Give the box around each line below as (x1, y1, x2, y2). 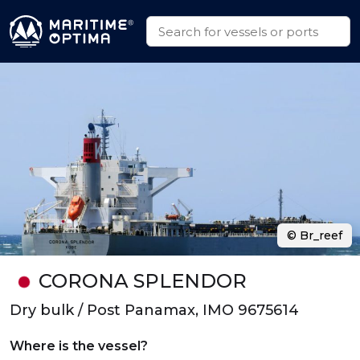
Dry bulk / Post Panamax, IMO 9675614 (10, 301, 299, 319)
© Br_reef (287, 228, 342, 243)
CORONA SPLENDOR (38, 269, 247, 292)
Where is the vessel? (10, 338, 148, 354)
